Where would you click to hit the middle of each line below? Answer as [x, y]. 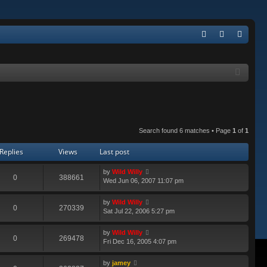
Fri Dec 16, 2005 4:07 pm [140, 242]
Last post [114, 152]
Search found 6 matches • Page [186, 131]
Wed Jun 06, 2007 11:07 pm [143, 181]
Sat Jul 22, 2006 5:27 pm [139, 211]
